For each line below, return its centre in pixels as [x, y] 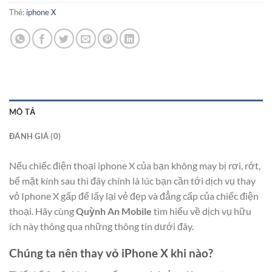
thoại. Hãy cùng [42, 211]
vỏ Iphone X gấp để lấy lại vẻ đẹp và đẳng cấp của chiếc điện [134, 195]
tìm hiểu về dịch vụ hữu [202, 211]
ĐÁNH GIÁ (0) [35, 136]
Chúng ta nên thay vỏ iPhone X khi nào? [111, 253]
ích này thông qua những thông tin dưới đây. [101, 226]
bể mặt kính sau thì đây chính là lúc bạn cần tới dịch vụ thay [132, 180]
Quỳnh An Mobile [113, 211]
